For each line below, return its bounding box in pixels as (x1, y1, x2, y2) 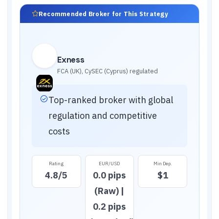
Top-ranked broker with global (48, 94, 173, 106)
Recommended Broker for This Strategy (39, 10, 168, 18)
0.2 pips (93, 201, 126, 212)
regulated (128, 67, 158, 75)
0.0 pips (93, 170, 126, 181)
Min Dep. (153, 160, 172, 167)
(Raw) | (94, 185, 125, 197)
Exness (57, 54, 85, 65)
